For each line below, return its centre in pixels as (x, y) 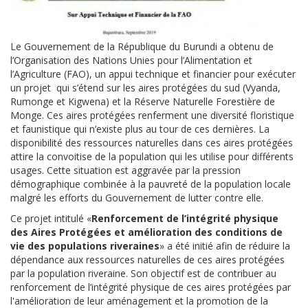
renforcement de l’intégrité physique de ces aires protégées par (151, 287)
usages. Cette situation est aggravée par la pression (125, 170)
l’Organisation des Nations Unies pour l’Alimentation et (131, 60)
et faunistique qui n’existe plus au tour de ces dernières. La (140, 129)
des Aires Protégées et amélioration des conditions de (146, 232)
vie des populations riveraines (85, 245)
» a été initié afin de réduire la (225, 245)
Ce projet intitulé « (51, 218)
